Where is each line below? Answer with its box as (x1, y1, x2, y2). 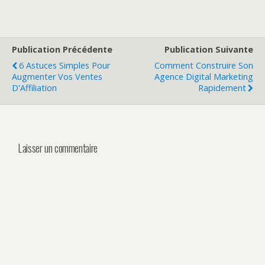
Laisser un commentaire (18, 139, 98, 156)
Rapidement (198, 82, 246, 93)
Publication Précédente (12, 44, 112, 55)
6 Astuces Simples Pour (19, 60, 110, 71)
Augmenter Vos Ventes (12, 71, 102, 82)
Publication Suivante (164, 44, 253, 55)
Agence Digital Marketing (154, 71, 253, 82)
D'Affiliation (12, 82, 57, 93)
